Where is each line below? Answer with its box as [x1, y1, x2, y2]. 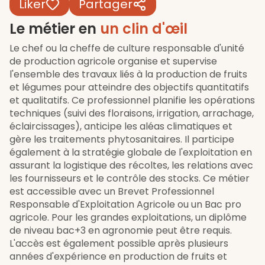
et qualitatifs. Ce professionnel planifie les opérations [9, 93, 255, 107]
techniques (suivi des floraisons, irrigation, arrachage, [9, 106, 254, 120]
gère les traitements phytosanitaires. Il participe [9, 132, 234, 146]
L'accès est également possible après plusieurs [9, 237, 228, 250]
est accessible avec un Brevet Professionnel [9, 185, 214, 198]
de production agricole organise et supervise [9, 54, 217, 68]
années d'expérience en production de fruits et [9, 250, 227, 263]
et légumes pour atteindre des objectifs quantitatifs [9, 80, 249, 94]
